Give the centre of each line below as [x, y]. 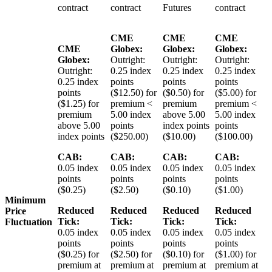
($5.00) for [236, 92]
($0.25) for [78, 254]
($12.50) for [134, 92]
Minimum [25, 200]
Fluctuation [29, 222]
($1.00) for [236, 254]
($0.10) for [183, 254]
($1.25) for [78, 103]
